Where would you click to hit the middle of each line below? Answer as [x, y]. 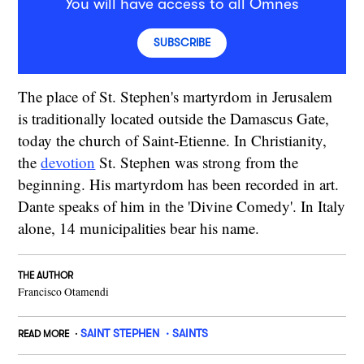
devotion [68, 162]
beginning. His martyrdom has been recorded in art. [179, 184]
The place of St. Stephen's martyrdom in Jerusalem [175, 96]
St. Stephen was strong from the [197, 162]
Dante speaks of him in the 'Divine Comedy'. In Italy [182, 206]
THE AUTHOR [46, 275]
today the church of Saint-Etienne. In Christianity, [173, 140]
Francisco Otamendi [64, 291]
